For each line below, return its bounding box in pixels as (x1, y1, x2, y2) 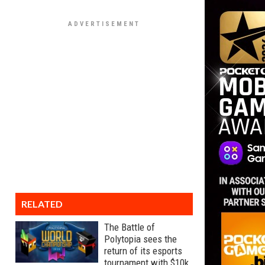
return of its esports (104, 245, 182, 257)
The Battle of (104, 221, 155, 233)
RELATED (21, 198, 63, 209)
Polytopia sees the (104, 233, 177, 245)
